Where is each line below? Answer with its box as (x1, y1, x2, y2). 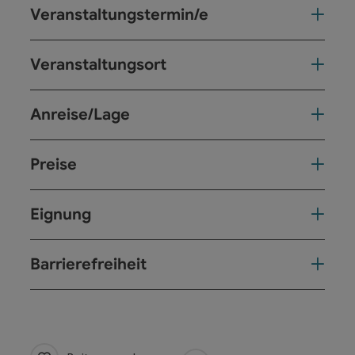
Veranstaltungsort (30, 54, 166, 74)
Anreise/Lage (30, 104, 130, 124)
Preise (30, 154, 77, 174)
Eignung (30, 204, 91, 224)
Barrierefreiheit (30, 254, 147, 274)
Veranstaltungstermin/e (30, 4, 208, 25)
